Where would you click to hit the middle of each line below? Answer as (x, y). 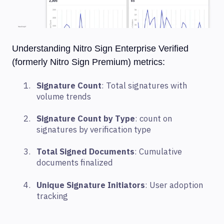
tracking (52, 196)
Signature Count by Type (86, 119)
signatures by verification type (94, 130)
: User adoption (174, 185)
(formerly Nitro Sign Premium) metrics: (88, 62)
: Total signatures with (144, 86)
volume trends (64, 97)
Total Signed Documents (85, 152)
